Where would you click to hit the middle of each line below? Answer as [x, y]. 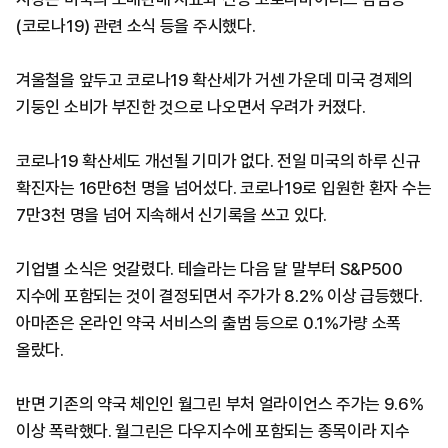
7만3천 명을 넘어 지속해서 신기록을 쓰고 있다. [171, 215]
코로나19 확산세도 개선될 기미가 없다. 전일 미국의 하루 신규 [218, 161]
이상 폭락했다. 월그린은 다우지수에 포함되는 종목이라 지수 [213, 431]
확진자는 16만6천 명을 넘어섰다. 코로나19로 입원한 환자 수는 [224, 188]
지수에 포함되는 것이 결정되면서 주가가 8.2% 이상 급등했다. [219, 296]
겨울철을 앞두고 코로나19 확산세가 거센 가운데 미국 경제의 [215, 80]
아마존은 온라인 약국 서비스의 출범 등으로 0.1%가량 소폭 [209, 323]
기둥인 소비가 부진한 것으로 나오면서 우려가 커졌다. [191, 107]
